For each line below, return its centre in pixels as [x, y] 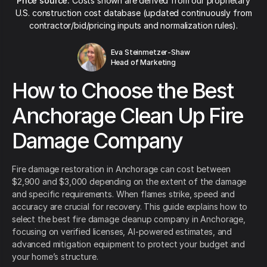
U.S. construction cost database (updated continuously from [133, 13]
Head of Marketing [143, 62]
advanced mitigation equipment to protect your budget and [129, 244]
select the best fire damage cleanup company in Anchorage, [129, 219]
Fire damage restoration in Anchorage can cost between [121, 169]
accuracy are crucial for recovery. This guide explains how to [130, 207]
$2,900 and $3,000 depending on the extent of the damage [129, 182]
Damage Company [97, 141]
